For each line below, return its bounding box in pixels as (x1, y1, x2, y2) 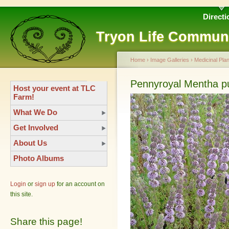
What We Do (13, 107, 57, 117)
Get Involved (13, 123, 58, 132)
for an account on (55, 180, 105, 188)
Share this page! (10, 216, 82, 227)
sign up (35, 180, 55, 188)
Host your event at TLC (13, 83, 96, 93)
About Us (13, 138, 47, 147)
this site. (10, 191, 33, 198)
